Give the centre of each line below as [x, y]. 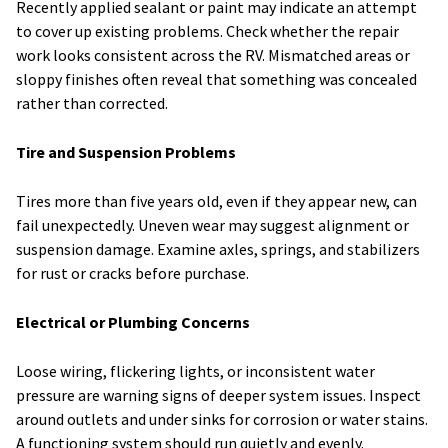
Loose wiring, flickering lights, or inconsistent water [195, 370]
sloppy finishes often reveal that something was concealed [216, 78]
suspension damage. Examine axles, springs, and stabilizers [218, 248]
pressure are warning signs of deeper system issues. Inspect [218, 394]
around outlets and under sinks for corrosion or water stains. [222, 418]
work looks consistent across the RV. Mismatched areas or [213, 54]
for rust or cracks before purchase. [132, 272]
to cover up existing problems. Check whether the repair [207, 30]
